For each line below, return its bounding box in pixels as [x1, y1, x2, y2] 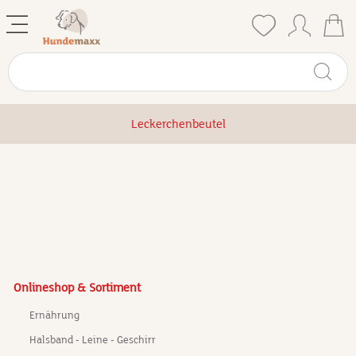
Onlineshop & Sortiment [14, 281, 141, 295]
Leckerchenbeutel [130, 117, 226, 131]
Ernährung [29, 309, 79, 322]
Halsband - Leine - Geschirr [29, 334, 156, 346]
